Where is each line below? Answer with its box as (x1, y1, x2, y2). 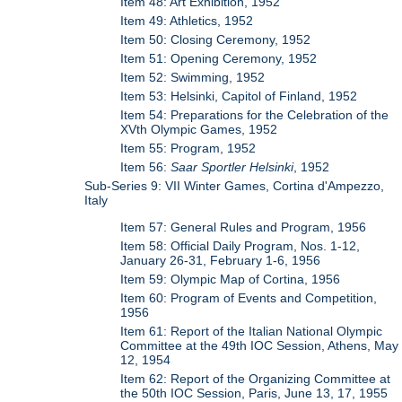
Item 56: (120, 159, 171, 174)
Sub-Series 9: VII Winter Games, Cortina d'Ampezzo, (84, 178, 385, 193)
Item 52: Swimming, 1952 (120, 69, 266, 84)
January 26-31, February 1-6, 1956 (120, 253, 321, 268)
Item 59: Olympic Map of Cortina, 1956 (120, 272, 341, 287)
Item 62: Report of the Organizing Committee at (120, 371, 391, 387)
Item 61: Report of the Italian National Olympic (120, 324, 383, 339)
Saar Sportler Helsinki (170, 159, 294, 174)
